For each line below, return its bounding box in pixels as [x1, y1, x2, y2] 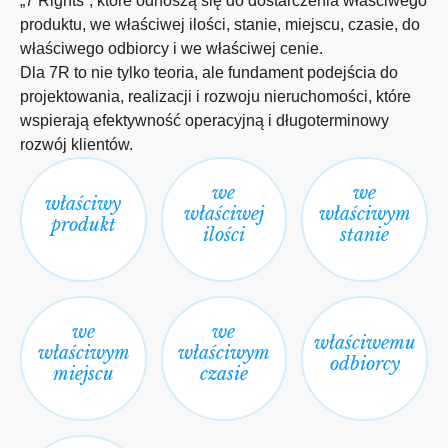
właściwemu [314, 331, 417, 354]
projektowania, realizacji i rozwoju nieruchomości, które [20, 88, 411, 105]
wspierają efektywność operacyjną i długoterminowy [20, 112, 389, 129]
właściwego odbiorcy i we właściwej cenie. [20, 40, 323, 57]
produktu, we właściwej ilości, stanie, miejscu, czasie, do [20, 16, 420, 33]
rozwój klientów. [20, 136, 133, 153]
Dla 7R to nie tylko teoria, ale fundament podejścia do [20, 64, 398, 81]
